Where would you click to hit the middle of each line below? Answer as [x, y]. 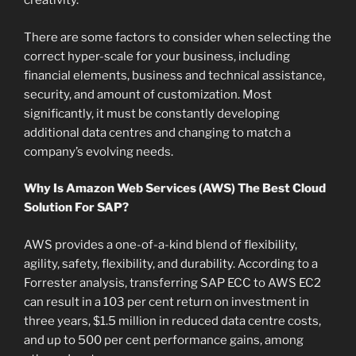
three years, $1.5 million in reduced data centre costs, [172, 321]
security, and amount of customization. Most [148, 94]
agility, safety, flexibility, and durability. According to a [171, 263]
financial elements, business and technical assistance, [174, 75]
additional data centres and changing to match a [157, 132]
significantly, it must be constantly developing [152, 113]
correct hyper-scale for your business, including [157, 56]
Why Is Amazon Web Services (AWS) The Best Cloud [175, 189]
